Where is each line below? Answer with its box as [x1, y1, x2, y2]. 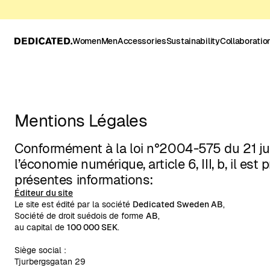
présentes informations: [14, 171, 154, 188]
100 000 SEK [67, 222, 118, 233]
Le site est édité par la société [14, 199, 133, 210]
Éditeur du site [14, 187, 73, 198]
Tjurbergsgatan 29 [14, 256, 86, 267]
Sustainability [166, 36, 220, 46]
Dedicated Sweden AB [133, 199, 223, 210]
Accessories [117, 36, 166, 46]
